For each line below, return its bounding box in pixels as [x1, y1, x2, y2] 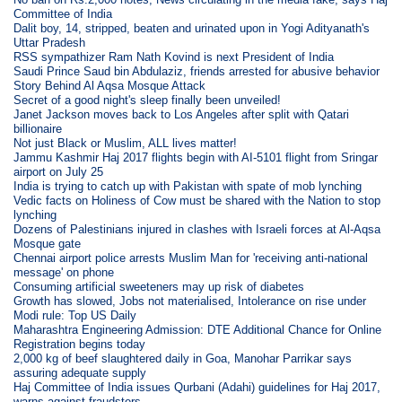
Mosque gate [13, 236, 82, 250]
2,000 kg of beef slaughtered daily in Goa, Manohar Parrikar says [13, 351, 353, 365]
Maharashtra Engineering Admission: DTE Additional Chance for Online [13, 322, 382, 336]
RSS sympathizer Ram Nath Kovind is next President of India [13, 49, 335, 64]
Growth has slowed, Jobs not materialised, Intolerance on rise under [13, 293, 367, 308]
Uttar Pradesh [13, 35, 86, 49]
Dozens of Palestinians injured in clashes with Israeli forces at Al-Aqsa [13, 222, 381, 236]
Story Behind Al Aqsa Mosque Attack [13, 78, 206, 92]
